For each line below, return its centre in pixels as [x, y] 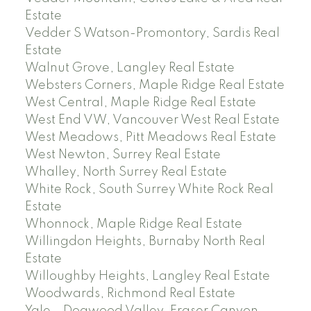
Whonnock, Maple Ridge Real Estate [133, 225]
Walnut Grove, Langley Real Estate [129, 68]
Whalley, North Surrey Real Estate [126, 173]
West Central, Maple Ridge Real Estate [140, 103]
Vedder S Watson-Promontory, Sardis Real [152, 34]
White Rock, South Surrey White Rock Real [149, 190]
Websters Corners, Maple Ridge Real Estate [154, 86]
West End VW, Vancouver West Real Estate [152, 120]
